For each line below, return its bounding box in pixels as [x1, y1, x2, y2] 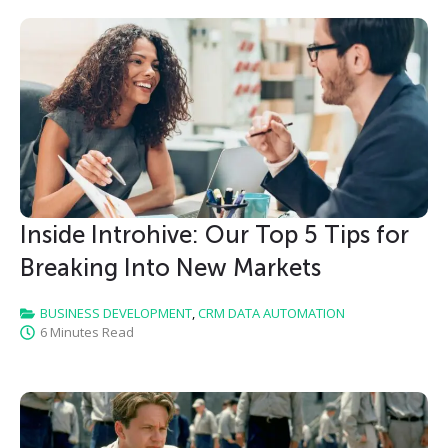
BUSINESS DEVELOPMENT [40, 304, 192, 323]
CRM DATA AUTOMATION [198, 304, 345, 323]
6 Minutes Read [40, 323, 134, 342]
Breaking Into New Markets [20, 253, 321, 283]
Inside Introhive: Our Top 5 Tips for [20, 220, 409, 250]
